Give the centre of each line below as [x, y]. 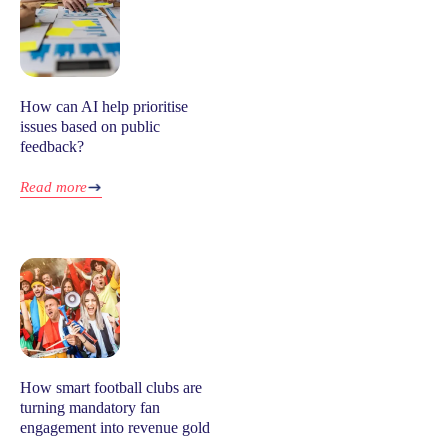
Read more [53, 187]
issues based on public [90, 127]
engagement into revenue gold [115, 428]
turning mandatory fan [90, 408]
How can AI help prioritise [104, 107]
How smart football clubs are [111, 388]
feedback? [52, 147]
